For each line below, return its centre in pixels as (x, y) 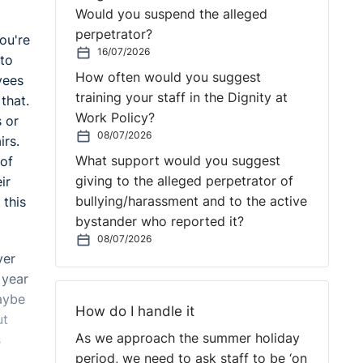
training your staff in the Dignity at (181, 97)
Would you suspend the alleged (171, 14)
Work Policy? (115, 117)
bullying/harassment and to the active (191, 201)
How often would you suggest (168, 77)
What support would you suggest (177, 160)
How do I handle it (135, 310)
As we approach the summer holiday (187, 338)
